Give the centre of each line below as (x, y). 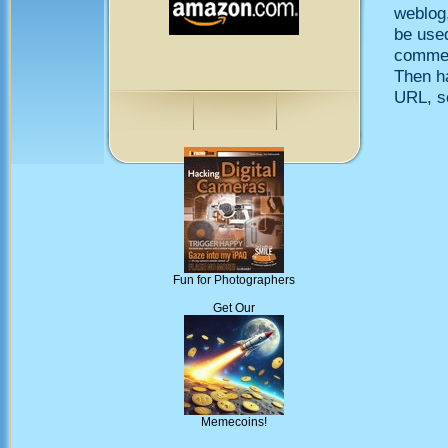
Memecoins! (234, 422)
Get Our (234, 308)
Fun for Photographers (234, 280)
